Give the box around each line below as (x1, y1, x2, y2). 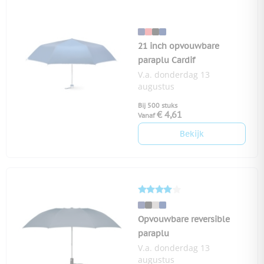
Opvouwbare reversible (138, 214, 230, 225)
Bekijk (180, 128, 204, 140)
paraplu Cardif (138, 55, 195, 66)
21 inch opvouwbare (138, 41, 219, 52)
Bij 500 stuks (138, 101, 177, 110)
